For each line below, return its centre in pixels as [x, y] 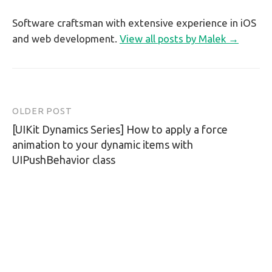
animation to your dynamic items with [103, 144]
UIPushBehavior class [64, 159]
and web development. [66, 38]
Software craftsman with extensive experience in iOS [134, 22]
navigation [47, 136]
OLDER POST [42, 110]
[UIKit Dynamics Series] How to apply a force [120, 129]
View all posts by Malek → [179, 38]
